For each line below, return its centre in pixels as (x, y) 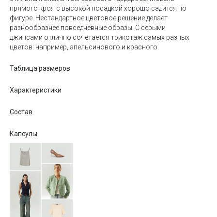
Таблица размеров (40, 68)
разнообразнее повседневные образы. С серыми (87, 28)
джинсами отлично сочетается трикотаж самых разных (99, 37)
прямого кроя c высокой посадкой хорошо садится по (98, 8)
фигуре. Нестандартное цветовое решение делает (88, 18)
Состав (21, 112)
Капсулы (23, 134)
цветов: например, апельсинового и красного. (84, 47)
